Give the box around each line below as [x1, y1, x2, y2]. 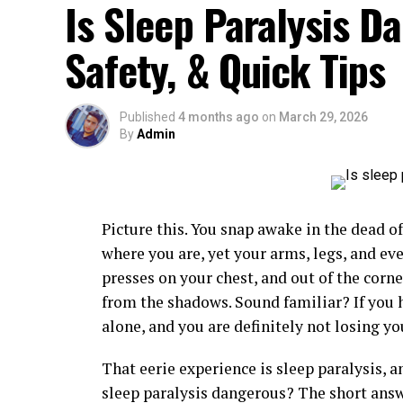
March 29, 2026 [279, 109, 368, 124]
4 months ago [178, 109, 259, 124]
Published [120, 109, 175, 124]
